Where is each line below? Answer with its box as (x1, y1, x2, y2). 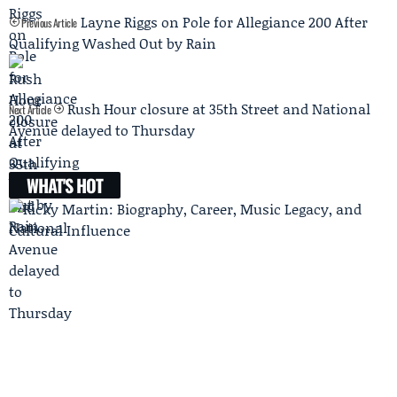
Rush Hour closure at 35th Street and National (66, 98, 370, 120)
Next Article (9, 102, 54, 118)
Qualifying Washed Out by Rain (9, 33, 216, 54)
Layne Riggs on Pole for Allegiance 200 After (80, 12, 368, 33)
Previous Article (19, 15, 77, 31)
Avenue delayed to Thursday (9, 120, 195, 141)
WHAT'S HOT (27, 172, 103, 199)
